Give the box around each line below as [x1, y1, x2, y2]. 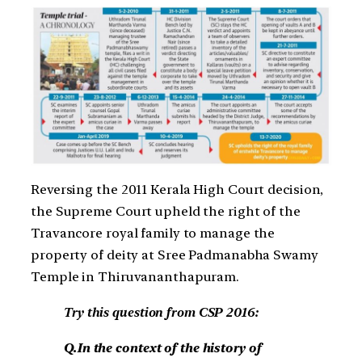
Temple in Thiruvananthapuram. [31, 268, 240, 284]
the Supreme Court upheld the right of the [31, 203, 301, 219]
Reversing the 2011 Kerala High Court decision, [31, 181, 324, 197]
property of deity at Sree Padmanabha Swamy [31, 246, 318, 263]
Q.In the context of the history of [63, 340, 261, 356]
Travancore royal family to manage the [31, 225, 276, 241]
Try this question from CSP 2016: [63, 304, 258, 320]
